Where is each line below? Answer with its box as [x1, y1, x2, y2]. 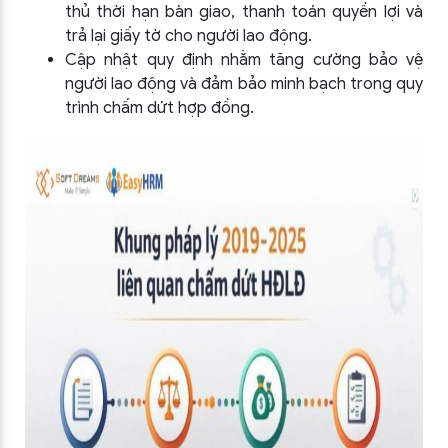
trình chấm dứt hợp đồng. [65, 98, 254, 118]
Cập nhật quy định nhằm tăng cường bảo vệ [65, 50, 423, 70]
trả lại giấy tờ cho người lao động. [65, 26, 312, 46]
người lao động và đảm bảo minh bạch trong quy [65, 74, 423, 94]
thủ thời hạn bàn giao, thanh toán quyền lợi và [65, 2, 423, 22]
